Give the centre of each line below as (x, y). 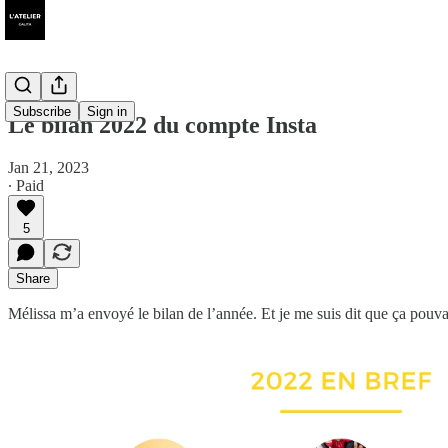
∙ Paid (26, 185)
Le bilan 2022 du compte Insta (162, 124)
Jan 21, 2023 (48, 167)
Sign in (107, 111)
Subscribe (42, 111)
